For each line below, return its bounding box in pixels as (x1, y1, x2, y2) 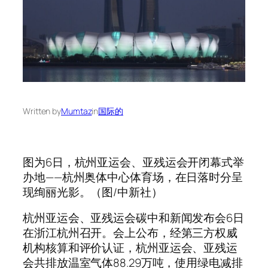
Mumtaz (61, 105, 92, 117)
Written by (23, 105, 61, 117)
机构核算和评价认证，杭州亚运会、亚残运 (23, 240, 238, 256)
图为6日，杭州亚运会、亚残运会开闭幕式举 (23, 154, 244, 170)
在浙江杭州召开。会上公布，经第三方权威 (23, 225, 238, 241)
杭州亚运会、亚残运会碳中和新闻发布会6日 (23, 210, 244, 226)
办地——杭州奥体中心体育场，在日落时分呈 (23, 169, 243, 185)
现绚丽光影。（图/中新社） (23, 184, 163, 200)
